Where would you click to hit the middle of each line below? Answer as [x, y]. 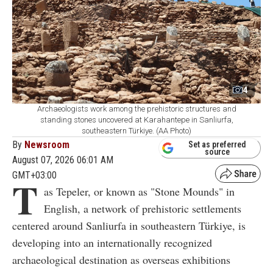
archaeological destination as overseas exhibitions [121, 260]
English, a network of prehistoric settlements [143, 209]
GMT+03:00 [34, 175]
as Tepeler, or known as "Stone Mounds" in [139, 192]
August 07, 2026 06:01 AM [63, 160]
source [217, 151]
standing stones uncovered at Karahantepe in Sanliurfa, [136, 120]
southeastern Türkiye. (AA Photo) [136, 131]
